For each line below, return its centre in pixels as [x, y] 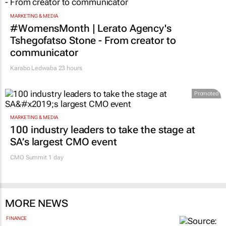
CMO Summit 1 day [37, 200]
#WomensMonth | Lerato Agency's [91, 70]
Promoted [206, 136]
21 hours [22, 9]
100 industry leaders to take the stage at [103, 172]
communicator [44, 95]
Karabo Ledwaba [34, 110]
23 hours [69, 110]
